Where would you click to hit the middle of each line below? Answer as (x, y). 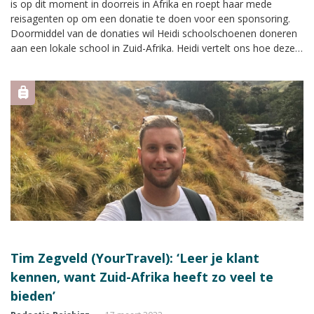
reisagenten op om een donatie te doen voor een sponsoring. (150, 18)
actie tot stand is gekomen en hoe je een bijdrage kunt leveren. (153, 62)
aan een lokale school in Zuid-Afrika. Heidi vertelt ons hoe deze (153, 48)
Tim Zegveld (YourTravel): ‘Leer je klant (135, 258)
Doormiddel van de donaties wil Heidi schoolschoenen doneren (154, 33)
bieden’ (33, 295)
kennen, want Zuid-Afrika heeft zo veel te (142, 277)
